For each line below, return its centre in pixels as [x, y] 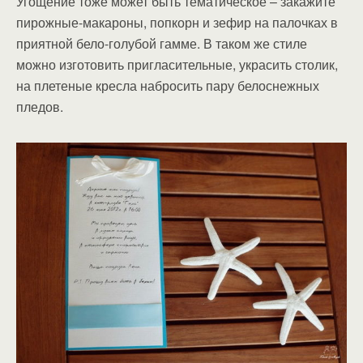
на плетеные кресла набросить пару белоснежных [168, 86]
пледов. [40, 107]
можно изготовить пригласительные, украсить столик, [177, 65]
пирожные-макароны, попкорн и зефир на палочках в [177, 23]
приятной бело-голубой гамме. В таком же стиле [162, 44]
